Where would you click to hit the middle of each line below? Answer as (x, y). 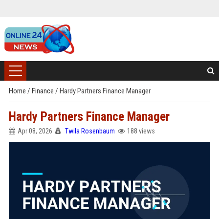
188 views (141, 131)
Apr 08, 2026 (35, 131)
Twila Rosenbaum (90, 131)
